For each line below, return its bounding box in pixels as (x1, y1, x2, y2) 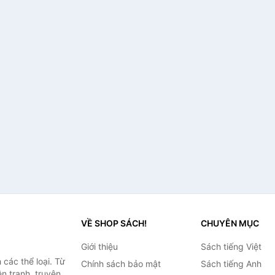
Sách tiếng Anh (200, 258, 261, 269)
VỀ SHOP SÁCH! (80, 218, 147, 228)
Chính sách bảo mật (80, 258, 161, 269)
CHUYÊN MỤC (200, 218, 259, 228)
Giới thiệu (80, 241, 118, 252)
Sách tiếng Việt (200, 241, 261, 252)
